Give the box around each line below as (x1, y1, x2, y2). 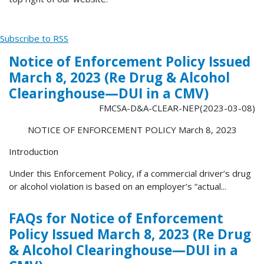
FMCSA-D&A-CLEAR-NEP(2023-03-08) (99, 102, 255, 114)
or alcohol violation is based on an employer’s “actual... (9, 180, 226, 193)
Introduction (9, 146, 58, 158)
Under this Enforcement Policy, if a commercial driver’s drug (9, 167, 251, 180)
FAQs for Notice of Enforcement (9, 209, 223, 228)
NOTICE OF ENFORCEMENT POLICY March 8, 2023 (27, 124, 237, 136)
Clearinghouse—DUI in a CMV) (9, 84, 209, 103)
